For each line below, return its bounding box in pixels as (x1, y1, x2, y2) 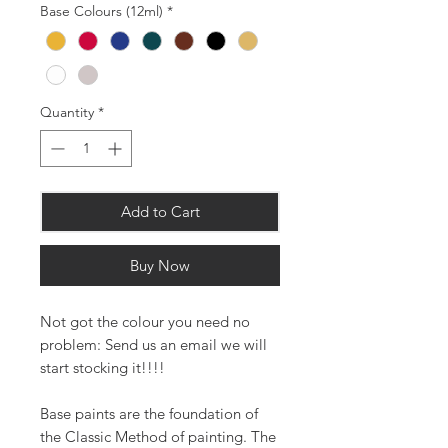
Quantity (40, 103, 94, 122)
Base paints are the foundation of (40, 404, 258, 424)
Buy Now (130, 256, 190, 276)
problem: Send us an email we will (40, 335, 267, 355)
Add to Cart (120, 202, 200, 222)
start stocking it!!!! (40, 358, 165, 378)
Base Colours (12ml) (40, 2, 163, 20)
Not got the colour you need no (40, 312, 250, 332)
